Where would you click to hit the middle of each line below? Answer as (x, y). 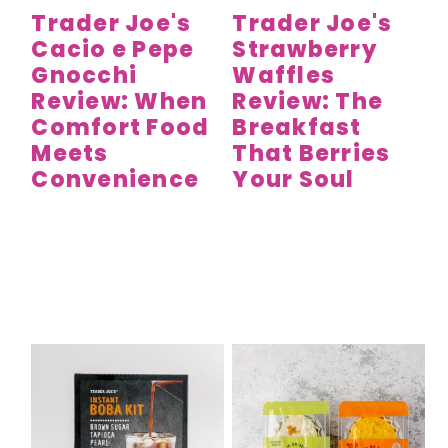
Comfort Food (120, 128)
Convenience (115, 180)
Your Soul (293, 180)
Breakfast (297, 128)
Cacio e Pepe (113, 50)
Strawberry (304, 50)
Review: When (119, 102)
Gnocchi (84, 76)
